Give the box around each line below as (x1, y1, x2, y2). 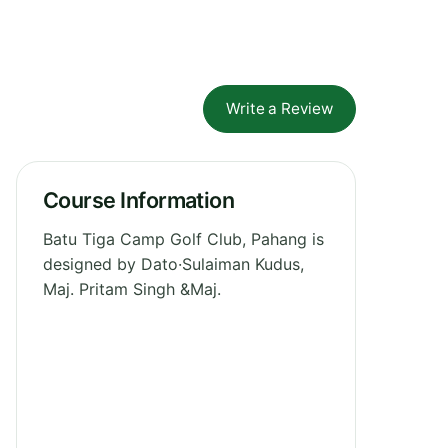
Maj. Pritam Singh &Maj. (43, 278, 221, 299)
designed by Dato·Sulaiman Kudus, (43, 253, 304, 274)
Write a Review (226, 98, 333, 118)
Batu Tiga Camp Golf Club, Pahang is (43, 228, 324, 249)
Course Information (43, 186, 235, 213)
